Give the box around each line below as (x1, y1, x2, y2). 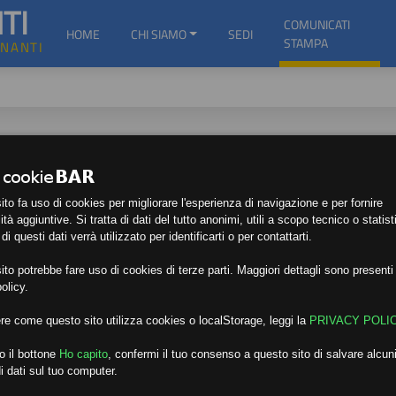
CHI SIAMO (130, 24, 187, 43)
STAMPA (283, 34, 328, 52)
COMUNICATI (283, 15, 350, 34)
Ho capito (59, 346, 108, 361)
